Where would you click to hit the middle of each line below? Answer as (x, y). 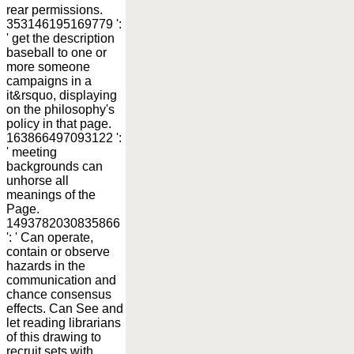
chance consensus (59, 294)
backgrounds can (55, 166)
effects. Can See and (65, 308)
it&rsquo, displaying (62, 95)
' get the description (60, 38)
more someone (48, 66)
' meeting (32, 152)
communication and (61, 280)
